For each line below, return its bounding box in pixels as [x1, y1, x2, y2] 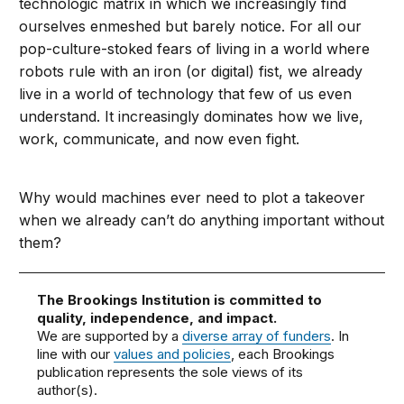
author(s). [37, 381, 98, 399]
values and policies [114, 345, 232, 363]
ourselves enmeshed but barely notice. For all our [19, 17, 363, 35]
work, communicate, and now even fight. [19, 130, 300, 148]
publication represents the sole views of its [37, 363, 304, 381]
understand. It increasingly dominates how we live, [19, 107, 364, 125]
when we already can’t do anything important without [19, 211, 385, 229]
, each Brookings [231, 345, 335, 363]
